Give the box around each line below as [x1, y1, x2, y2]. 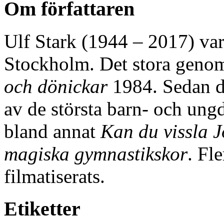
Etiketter [4, 197, 80, 220]
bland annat [4, 120, 100, 142]
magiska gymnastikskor [4, 143, 187, 164]
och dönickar [4, 75, 107, 97]
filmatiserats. [4, 165, 105, 187]
